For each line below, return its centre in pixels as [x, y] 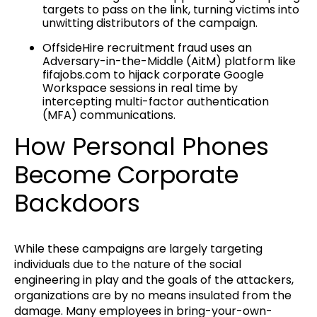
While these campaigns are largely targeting [138, 249]
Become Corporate [126, 175]
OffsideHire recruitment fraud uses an [147, 47]
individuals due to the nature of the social [128, 265]
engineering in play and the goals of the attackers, [154, 280]
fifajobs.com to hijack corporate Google [153, 74]
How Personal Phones [142, 146]
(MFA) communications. [109, 115]
